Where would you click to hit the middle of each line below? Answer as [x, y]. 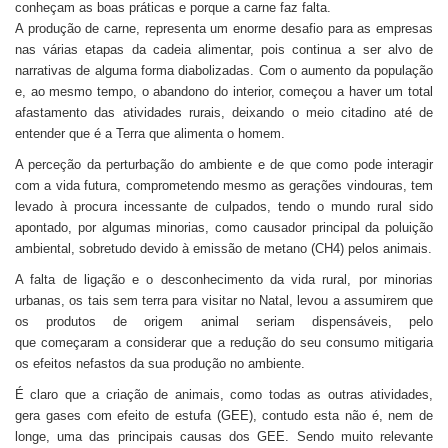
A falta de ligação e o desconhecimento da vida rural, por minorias [224, 279]
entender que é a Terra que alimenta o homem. [150, 133]
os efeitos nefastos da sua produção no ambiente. [160, 363]
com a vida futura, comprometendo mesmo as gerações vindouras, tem [224, 185]
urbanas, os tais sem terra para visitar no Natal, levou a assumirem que [224, 300]
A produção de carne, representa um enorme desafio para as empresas [224, 28]
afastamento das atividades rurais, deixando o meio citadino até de [224, 112]
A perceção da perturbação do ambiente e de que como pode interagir [224, 164]
